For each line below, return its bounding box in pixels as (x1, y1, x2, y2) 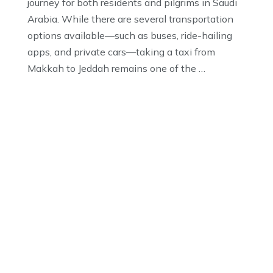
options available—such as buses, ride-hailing (27, 29, 232, 41)
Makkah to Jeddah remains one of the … (27, 62, 205, 74)
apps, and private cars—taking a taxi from (27, 45, 215, 58)
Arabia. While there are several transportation (27, 12, 233, 25)
